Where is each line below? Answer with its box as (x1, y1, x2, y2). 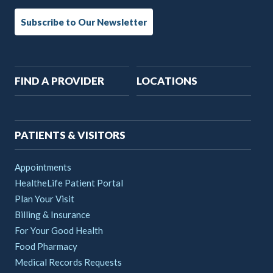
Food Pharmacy (15, 241, 77, 252)
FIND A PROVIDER (15, 74, 104, 88)
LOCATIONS (136, 74, 197, 88)
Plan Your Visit (15, 193, 74, 205)
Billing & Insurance (15, 209, 90, 221)
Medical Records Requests (15, 257, 122, 268)
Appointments (15, 161, 71, 173)
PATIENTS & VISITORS (15, 129, 126, 142)
